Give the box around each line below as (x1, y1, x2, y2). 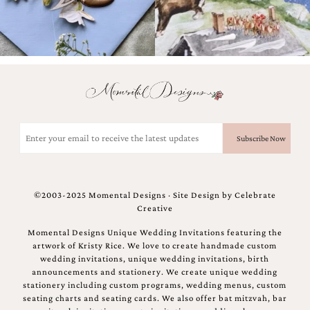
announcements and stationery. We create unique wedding (32, 267, 278, 277)
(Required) (122, 136, 168, 147)
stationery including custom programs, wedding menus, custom (23, 280, 287, 290)
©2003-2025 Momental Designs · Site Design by (33, 190, 235, 200)
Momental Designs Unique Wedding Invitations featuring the (27, 228, 282, 237)
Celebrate (234, 190, 276, 200)
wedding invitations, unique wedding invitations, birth (40, 254, 270, 264)
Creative (136, 203, 173, 213)
